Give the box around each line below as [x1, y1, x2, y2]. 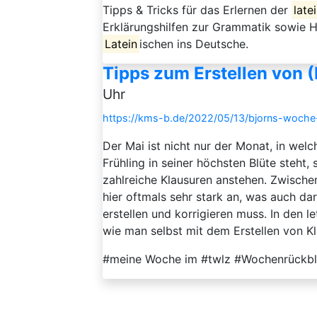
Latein [105, 37, 138, 51]
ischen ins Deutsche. [139, 37, 249, 51]
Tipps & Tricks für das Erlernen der [103, 3, 292, 17]
